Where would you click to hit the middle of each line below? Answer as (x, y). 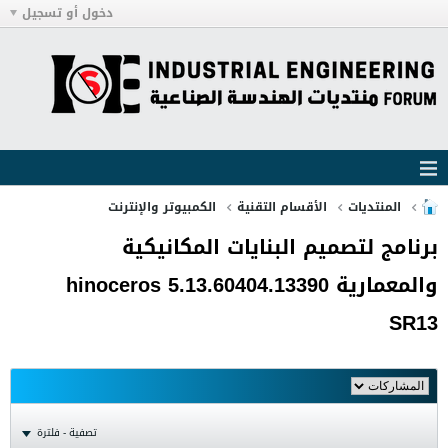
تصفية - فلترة (67, 432)
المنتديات (374, 207)
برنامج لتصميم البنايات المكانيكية (280, 247)
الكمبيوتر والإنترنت (162, 207)
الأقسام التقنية (282, 207)
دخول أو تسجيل (67, 13)
